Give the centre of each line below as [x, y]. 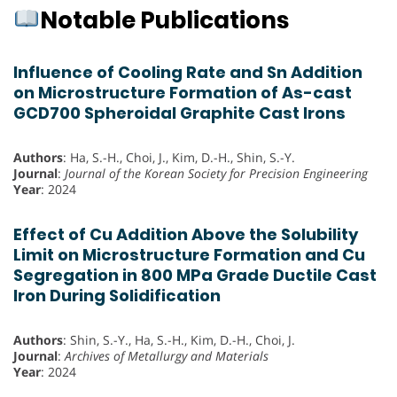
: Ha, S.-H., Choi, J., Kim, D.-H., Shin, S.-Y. [179, 157]
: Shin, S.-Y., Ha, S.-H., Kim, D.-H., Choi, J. [179, 339]
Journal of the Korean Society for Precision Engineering [216, 173]
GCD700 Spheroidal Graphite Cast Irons [179, 113]
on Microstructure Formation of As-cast [183, 92]
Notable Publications [164, 20]
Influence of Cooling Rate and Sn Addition [188, 72]
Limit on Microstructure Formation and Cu [189, 254]
